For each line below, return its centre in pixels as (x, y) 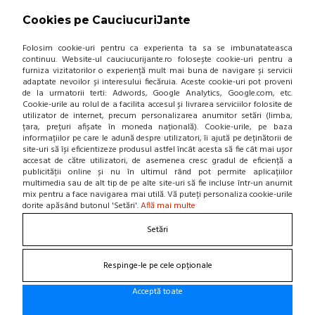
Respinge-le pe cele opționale (157, 265)
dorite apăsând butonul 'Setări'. (82, 206)
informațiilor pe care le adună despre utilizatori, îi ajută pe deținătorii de (157, 139)
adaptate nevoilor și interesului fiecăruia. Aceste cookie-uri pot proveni (157, 82)
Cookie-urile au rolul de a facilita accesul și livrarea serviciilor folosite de (157, 105)
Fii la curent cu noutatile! (86, 14)
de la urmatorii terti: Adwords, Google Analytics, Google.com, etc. (157, 94)
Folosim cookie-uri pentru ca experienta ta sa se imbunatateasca (157, 49)
